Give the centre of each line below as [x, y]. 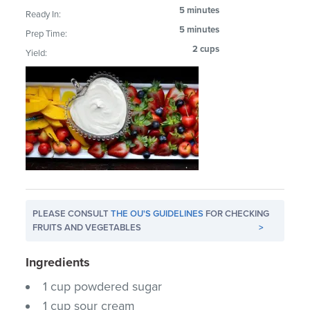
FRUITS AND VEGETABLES [87, 227]
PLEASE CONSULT [72, 213]
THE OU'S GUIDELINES [157, 213]
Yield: [37, 53]
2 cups [206, 49]
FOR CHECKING [237, 213]
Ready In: [44, 14]
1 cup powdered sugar [103, 286]
